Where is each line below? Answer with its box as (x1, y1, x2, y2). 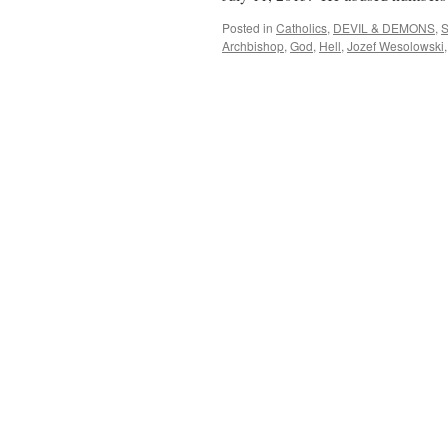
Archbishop (222, 37, 284, 54)
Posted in (222, 19, 273, 36)
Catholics (276, 19, 327, 36)
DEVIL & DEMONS (333, 19, 435, 36)
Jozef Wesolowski (347, 37, 444, 54)
